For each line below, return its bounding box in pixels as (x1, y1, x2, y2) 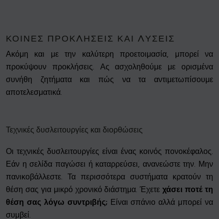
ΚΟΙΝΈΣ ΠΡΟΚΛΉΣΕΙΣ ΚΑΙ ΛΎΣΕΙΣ (6, 33, 175, 44)
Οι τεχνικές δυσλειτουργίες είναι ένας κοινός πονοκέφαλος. (6, 146, 213, 156)
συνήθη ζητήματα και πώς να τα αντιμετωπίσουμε (6, 74, 213, 84)
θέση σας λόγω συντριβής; (6, 197, 108, 207)
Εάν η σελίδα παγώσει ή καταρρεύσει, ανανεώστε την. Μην (6, 159, 213, 169)
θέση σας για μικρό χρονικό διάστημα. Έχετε (6, 184, 163, 194)
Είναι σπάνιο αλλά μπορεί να (107, 197, 213, 207)
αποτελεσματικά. (6, 87, 62, 97)
